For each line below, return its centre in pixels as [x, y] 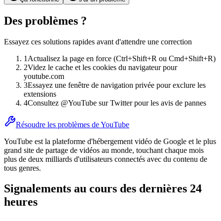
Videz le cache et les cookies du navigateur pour [102, 67]
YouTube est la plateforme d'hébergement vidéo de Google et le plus [110, 141]
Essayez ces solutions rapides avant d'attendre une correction [98, 41]
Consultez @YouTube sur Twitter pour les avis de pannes [117, 103]
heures [21, 202]
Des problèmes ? [45, 20]
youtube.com [44, 76]
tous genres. [22, 168]
